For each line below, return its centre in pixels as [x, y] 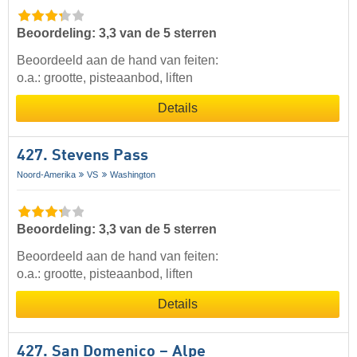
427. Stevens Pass [82, 156]
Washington [132, 174]
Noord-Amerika [46, 174]
